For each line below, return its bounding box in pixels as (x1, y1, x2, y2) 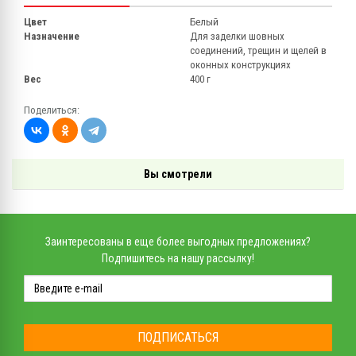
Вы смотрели (144, 167, 212, 180)
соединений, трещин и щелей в (190, 44, 327, 56)
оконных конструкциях (190, 58, 291, 71)
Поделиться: (24, 103, 79, 116)
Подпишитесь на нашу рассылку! (102, 251, 254, 265)
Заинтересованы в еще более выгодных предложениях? (45, 234, 311, 248)
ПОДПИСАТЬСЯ (137, 329, 219, 345)
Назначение (24, 29, 79, 42)
